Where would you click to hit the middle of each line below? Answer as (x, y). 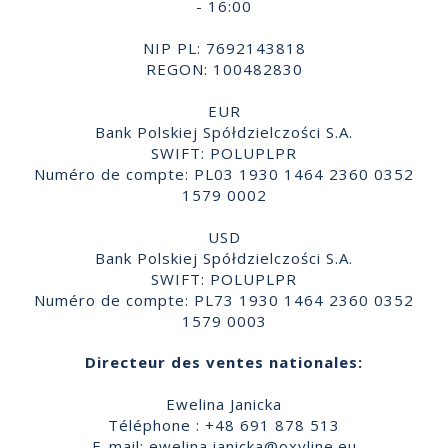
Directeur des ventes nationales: (224, 361)
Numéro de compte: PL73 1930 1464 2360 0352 (224, 299)
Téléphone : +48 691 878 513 (224, 424)
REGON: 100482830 (224, 68)
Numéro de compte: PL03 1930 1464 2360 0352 (224, 173)
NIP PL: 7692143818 (224, 47)
